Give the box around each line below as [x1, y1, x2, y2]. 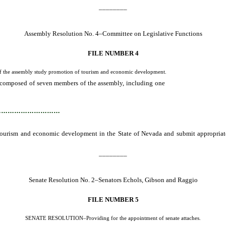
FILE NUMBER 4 [87, 49, 139, 57]
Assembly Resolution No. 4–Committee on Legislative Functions [24, 29, 202, 37]
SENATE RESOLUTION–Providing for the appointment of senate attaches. [25, 215, 201, 221]
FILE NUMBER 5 [87, 195, 139, 203]
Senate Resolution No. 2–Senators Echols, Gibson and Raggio [28, 176, 198, 184]
